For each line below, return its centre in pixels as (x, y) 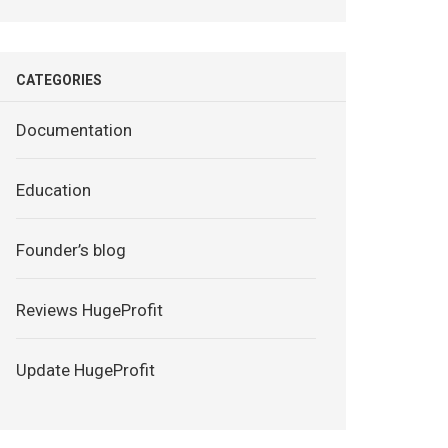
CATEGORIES (59, 80)
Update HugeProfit (86, 370)
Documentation (74, 130)
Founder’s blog (71, 250)
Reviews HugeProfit (90, 310)
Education (54, 190)
